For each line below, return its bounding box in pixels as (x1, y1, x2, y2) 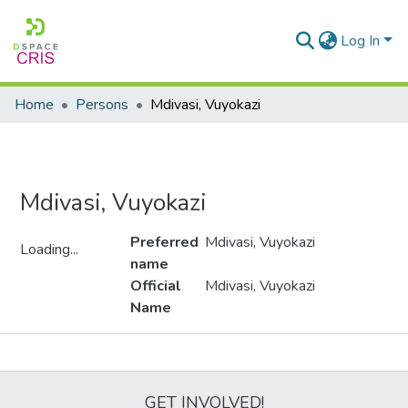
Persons (76, 95, 128, 115)
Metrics (180, 343, 228, 363)
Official (130, 276, 181, 296)
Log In (341, 31, 381, 51)
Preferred (130, 232, 199, 252)
